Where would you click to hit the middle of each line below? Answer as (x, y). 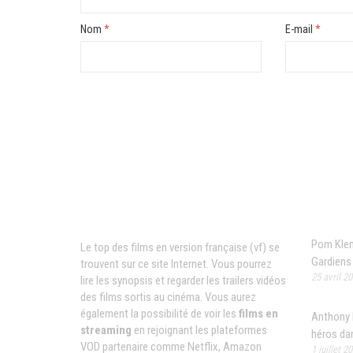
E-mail (300, 29)
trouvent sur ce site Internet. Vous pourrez (176, 264)
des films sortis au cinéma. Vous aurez (168, 297)
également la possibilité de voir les (160, 313)
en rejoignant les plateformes (199, 330)
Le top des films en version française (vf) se (180, 247)
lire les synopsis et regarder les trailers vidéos (183, 280)
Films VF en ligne (148, 210)
